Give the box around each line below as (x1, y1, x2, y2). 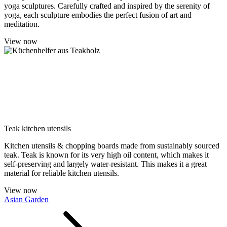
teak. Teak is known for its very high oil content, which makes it (4, 150, 209, 159)
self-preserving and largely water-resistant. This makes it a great (4, 160, 207, 168)
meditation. (4, 20, 40, 28)
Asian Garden (4, 195, 49, 204)
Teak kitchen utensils (4, 124, 71, 133)
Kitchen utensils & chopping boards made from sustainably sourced (4, 141, 219, 150)
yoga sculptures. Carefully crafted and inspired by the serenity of (4, 2, 210, 10)
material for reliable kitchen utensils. (4, 169, 121, 177)
